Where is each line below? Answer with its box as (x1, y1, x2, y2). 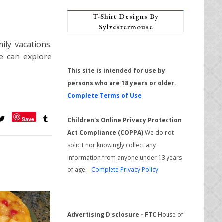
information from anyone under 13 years (67, 153, 182, 162)
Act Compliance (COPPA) (67, 128, 143, 137)
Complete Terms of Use (67, 91, 142, 100)
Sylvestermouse (98, 21, 153, 31)
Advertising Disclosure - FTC (67, 210, 156, 219)
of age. (67, 165, 91, 174)
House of (156, 210, 183, 219)
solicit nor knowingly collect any (67, 140, 156, 149)
